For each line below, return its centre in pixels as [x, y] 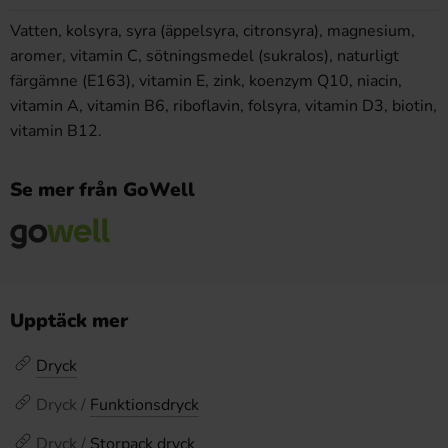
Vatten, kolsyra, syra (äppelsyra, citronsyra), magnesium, [212, 31]
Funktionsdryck [144, 405]
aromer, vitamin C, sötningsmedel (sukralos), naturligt [204, 56]
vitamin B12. [56, 131]
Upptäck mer [69, 321]
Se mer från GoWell [102, 190]
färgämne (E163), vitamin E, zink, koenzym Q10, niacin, [206, 81]
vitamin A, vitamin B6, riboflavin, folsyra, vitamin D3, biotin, [223, 106]
